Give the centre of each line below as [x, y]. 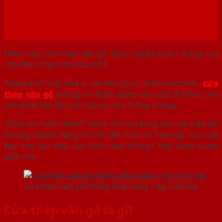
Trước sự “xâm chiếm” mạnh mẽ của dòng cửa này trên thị [111, 124]
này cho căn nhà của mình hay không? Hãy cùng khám [111, 145]
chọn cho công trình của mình [56, 64]
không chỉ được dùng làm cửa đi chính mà [136, 94]
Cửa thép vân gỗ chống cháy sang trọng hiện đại [111, 186]
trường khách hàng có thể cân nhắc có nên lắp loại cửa [111, 135]
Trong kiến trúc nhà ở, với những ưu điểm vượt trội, [103, 83]
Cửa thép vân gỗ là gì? [69, 210]
